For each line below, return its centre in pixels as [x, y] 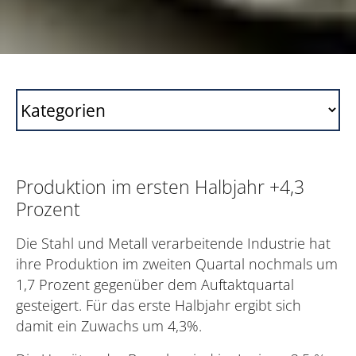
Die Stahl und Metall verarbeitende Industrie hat [173, 243]
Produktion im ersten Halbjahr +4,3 [160, 186]
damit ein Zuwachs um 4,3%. [109, 325]
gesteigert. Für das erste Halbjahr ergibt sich [159, 305]
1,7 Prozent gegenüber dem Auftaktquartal [155, 284]
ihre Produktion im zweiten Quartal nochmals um [177, 263]
